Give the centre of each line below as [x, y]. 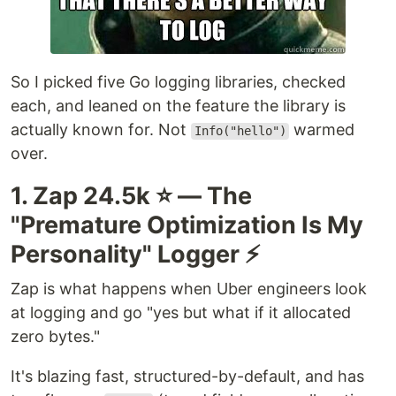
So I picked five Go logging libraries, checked [178, 82]
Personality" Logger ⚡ [136, 255]
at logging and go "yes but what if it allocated [181, 313]
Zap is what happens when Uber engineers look [189, 289]
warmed [322, 130]
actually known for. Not [101, 130]
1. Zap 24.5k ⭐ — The [131, 196]
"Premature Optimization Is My [187, 225]
